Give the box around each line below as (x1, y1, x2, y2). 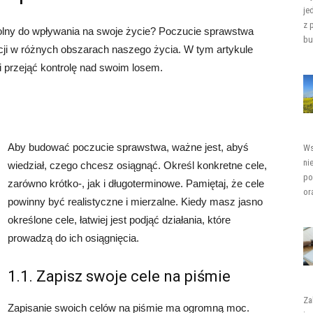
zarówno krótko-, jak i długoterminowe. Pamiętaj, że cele (8, 177, 264, 189)
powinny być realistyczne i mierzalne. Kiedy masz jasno (8, 196, 263, 208)
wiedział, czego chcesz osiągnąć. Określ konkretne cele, (8, 159, 267, 171)
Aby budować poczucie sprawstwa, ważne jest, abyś (8, 141, 249, 153)
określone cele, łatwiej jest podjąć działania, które (8, 214, 231, 226)
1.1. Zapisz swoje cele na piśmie (8, 268, 231, 285)
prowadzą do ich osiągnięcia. (8, 232, 139, 244)
